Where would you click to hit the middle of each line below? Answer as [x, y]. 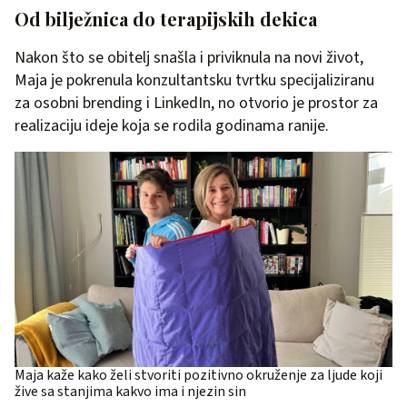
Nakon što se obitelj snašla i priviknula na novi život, [189, 57]
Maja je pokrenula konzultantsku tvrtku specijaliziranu [194, 80]
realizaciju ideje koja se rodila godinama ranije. [172, 125]
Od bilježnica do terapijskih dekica [166, 18]
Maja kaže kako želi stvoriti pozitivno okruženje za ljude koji [199, 376]
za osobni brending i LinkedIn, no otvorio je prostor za [196, 103]
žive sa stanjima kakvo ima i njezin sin [130, 392]
